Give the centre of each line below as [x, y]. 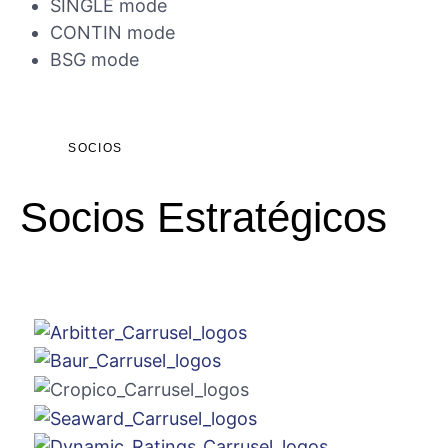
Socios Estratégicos [203, 218]
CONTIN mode [112, 33]
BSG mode [94, 60]
